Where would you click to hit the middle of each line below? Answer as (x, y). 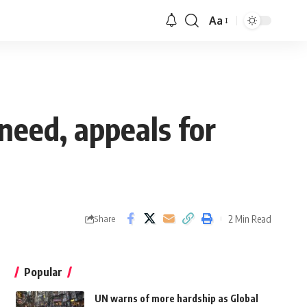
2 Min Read (250, 218)
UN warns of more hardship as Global (176, 299)
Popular (43, 272)
